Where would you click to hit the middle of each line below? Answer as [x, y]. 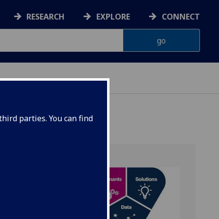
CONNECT [181, 17]
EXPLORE [113, 17]
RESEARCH [46, 17]
